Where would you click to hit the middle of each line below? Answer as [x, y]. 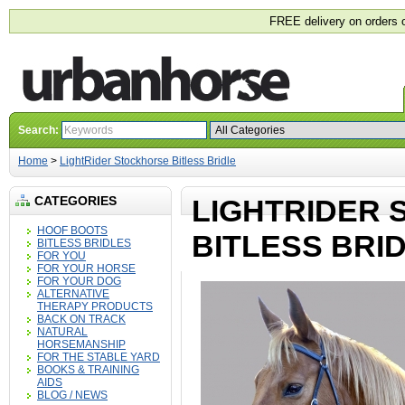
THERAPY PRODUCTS [95, 306]
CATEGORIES [75, 201]
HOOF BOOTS [72, 231]
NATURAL [62, 332]
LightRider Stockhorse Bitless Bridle [148, 161]
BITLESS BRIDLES [84, 243]
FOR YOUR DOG [79, 281]
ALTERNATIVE [73, 294]
